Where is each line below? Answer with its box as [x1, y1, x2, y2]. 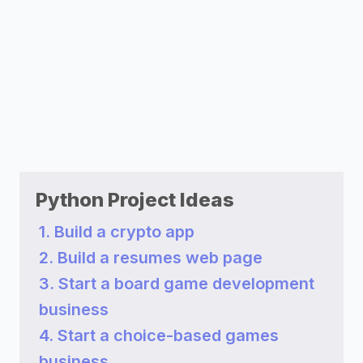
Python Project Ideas [36, 188, 234, 211]
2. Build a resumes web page [39, 248, 263, 267]
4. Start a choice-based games [39, 326, 279, 345]
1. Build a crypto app [39, 222, 194, 241]
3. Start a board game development [39, 274, 314, 293]
